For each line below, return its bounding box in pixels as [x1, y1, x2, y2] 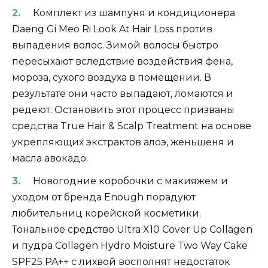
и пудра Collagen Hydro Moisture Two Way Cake [12, 240, 248, 252]
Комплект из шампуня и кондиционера [32, 7, 235, 19]
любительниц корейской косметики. [12, 208, 201, 220]
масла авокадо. [12, 153, 88, 165]
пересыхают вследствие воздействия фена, [12, 56, 233, 68]
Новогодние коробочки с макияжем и [32, 175, 228, 187]
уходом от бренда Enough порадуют [12, 191, 196, 203]
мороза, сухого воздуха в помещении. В [12, 72, 211, 84]
